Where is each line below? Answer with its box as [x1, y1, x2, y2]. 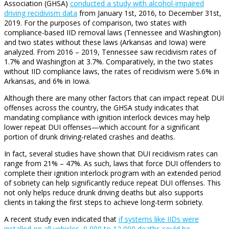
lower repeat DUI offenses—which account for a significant [4, 122, 200, 132]
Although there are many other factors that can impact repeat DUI [4, 93, 224, 103]
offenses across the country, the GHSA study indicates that [4, 103, 199, 113]
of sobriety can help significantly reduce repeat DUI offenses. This [4, 178, 221, 188]
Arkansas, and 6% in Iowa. [4, 76, 90, 86]
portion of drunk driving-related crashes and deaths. [4, 132, 175, 142]
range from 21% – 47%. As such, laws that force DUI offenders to [4, 158, 221, 169]
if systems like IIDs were [119, 214, 199, 224]
